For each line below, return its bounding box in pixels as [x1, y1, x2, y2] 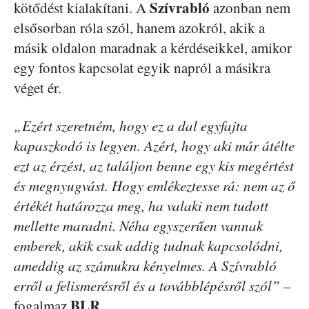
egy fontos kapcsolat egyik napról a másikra [14, 58, 270, 77]
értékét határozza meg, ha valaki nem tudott [14, 196, 268, 215]
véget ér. [14, 78, 61, 97]
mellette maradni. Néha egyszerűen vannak [14, 216, 263, 235]
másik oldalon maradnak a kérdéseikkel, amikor [14, 38, 292, 57]
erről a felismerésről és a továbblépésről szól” [14, 276, 280, 295]
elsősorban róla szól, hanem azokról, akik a [14, 18, 265, 37]
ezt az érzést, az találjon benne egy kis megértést [14, 156, 294, 175]
